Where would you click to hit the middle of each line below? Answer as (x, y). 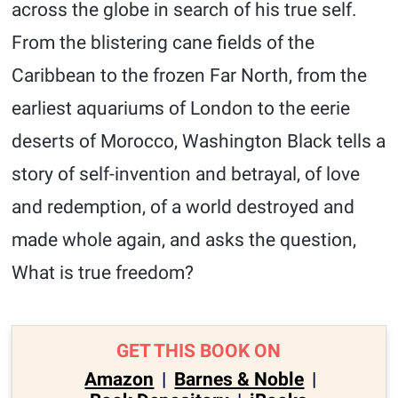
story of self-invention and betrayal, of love (186, 174)
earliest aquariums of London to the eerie (181, 108)
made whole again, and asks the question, (184, 240)
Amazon (119, 379)
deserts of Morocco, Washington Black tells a (199, 141)
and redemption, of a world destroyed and (183, 207)
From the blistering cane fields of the (163, 43)
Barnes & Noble (239, 379)
